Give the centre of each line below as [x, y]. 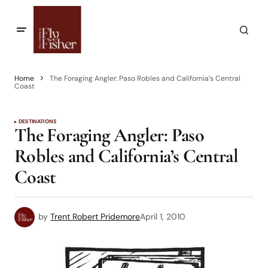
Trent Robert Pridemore [95, 216]
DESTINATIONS [38, 121]
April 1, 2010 [163, 216]
